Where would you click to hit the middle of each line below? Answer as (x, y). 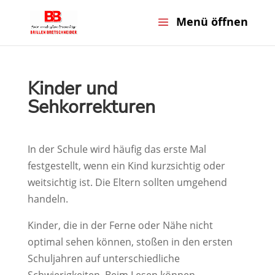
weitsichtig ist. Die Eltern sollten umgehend (127, 182)
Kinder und (72, 89)
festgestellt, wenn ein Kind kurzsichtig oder (126, 166)
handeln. (48, 199)
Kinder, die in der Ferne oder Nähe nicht (120, 225)
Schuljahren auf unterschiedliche (103, 258)
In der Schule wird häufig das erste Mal (117, 149)
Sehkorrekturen (91, 107)
